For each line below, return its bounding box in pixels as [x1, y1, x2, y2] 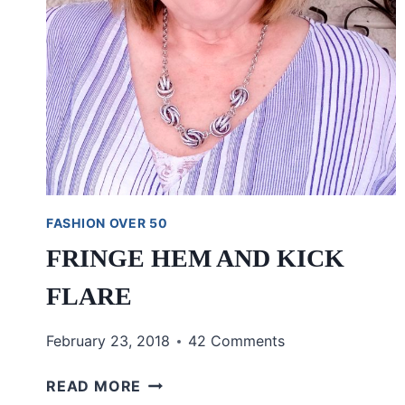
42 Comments [188, 332, 285, 351]
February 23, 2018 [46, 332, 170, 351]
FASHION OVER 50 [46, 215, 168, 231]
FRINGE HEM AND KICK [46, 244, 344, 273]
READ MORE [46, 377, 142, 396]
